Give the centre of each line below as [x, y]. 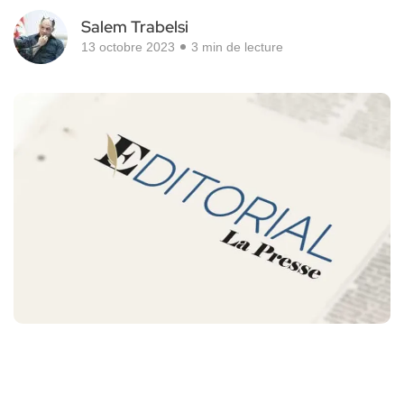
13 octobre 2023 [128, 47]
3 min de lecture [237, 47]
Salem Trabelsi [135, 27]
